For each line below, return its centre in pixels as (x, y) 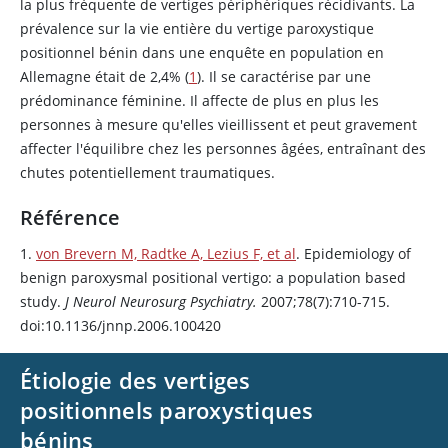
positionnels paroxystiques (167, 410)
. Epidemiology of (353, 253)
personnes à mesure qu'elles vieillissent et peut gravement (218, 124)
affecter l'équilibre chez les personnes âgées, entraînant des (223, 148)
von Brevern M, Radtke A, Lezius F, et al (166, 253)
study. (42, 301)
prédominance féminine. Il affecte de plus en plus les (199, 100)
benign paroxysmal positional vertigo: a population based (213, 277)
